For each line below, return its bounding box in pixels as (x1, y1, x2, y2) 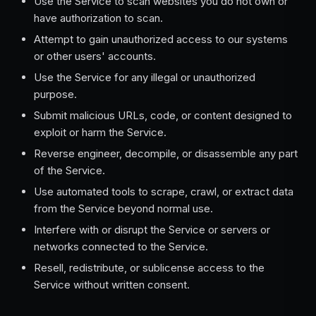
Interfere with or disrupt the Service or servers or (34, 223, 270, 236)
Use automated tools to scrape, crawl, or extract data (34, 185, 293, 198)
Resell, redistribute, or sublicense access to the (34, 261, 265, 274)
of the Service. (34, 164, 105, 177)
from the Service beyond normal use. (34, 202, 213, 215)
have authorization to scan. (34, 11, 163, 25)
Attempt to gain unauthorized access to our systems (34, 32, 288, 46)
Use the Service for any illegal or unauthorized (34, 71, 255, 84)
